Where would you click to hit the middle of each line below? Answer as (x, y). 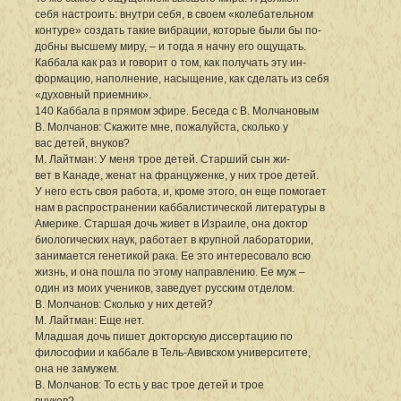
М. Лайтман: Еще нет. (90, 320)
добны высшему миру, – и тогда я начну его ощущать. (171, 46)
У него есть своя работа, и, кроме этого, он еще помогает (181, 191)
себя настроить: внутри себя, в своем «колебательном (174, 14)
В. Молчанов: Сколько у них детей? (124, 304)
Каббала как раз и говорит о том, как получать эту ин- (171, 62)
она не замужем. (77, 368)
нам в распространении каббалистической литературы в (180, 207)
